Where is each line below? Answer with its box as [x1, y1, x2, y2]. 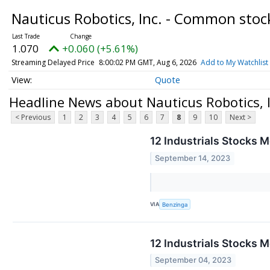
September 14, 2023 [155, 153, 231, 163]
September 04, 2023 [155, 256, 232, 265]
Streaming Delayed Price [11, 57, 95, 67]
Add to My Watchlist [200, 57, 268, 67]
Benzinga [162, 201, 188, 208]
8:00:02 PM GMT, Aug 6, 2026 [98, 57, 196, 67]
